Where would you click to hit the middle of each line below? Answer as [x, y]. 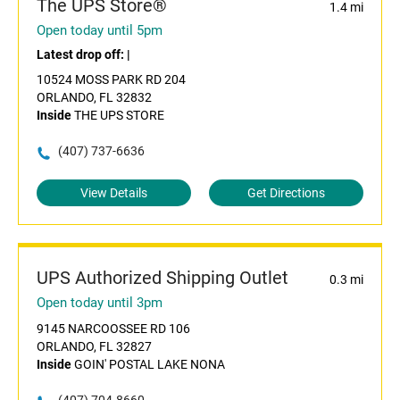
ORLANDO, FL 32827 [94, 347]
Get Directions [286, 193]
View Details [114, 193]
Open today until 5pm [100, 31]
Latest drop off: [82, 55]
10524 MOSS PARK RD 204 [111, 80]
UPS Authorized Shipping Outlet [162, 278]
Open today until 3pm [100, 303]
